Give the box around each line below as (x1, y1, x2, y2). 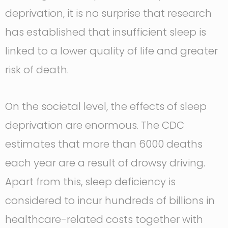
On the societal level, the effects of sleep (5, 99, 207, 114)
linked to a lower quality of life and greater (5, 44, 218, 59)
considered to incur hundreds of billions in (5, 193, 215, 208)
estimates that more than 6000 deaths (5, 137, 203, 152)
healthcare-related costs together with (5, 212, 203, 227)
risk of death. (5, 63, 69, 77)
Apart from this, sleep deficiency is (5, 175, 176, 189)
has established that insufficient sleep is (5, 25, 206, 40)
